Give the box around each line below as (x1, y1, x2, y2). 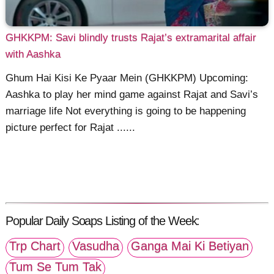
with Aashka (6, 48, 61, 61)
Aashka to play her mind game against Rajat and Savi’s (6, 88, 259, 100)
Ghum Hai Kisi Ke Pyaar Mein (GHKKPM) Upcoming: (6, 72, 249, 84)
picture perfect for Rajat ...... (6, 121, 136, 133)
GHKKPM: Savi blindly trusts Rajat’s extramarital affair (6, 32, 257, 44)
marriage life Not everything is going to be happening (6, 105, 246, 117)
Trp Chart (9, 239, 61, 253)
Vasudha (72, 239, 120, 253)
